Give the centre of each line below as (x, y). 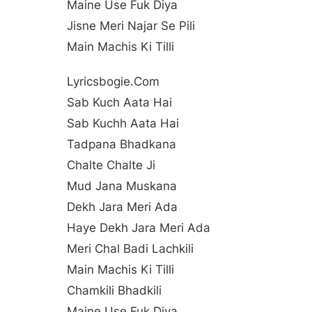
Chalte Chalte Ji (111, 165)
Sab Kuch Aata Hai (119, 102)
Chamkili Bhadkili (114, 290)
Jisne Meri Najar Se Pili (131, 25)
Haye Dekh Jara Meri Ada (139, 227)
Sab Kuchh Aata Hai (123, 123)
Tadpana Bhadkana (122, 144)
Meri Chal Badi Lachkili (130, 248)
